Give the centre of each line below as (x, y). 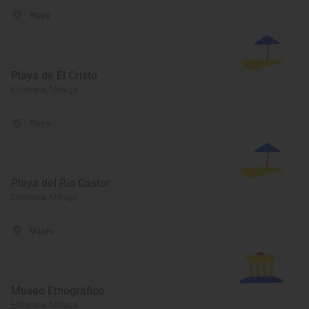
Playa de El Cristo (54, 76)
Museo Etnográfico (58, 291)
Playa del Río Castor (61, 183)
